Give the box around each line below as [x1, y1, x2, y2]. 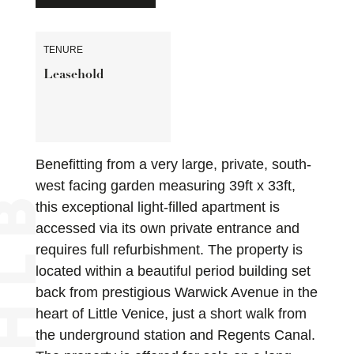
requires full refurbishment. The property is [35, 242, 303, 258]
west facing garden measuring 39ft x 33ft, [35, 178, 296, 194]
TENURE [43, 44, 83, 56]
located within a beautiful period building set [35, 263, 311, 280]
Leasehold [43, 69, 104, 82]
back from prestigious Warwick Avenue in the [35, 284, 318, 301]
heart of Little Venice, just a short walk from [35, 306, 307, 322]
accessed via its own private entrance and [35, 220, 299, 237]
